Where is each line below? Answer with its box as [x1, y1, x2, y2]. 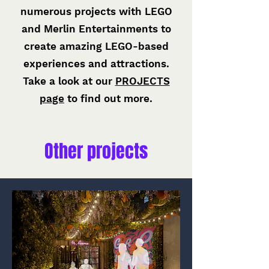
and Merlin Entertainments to [21, 23, 171, 35]
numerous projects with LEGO [20, 5, 172, 17]
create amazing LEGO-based [23, 40, 169, 52]
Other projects [44, 138, 148, 165]
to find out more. [64, 92, 153, 104]
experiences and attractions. [23, 58, 169, 70]
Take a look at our [22, 75, 115, 87]
